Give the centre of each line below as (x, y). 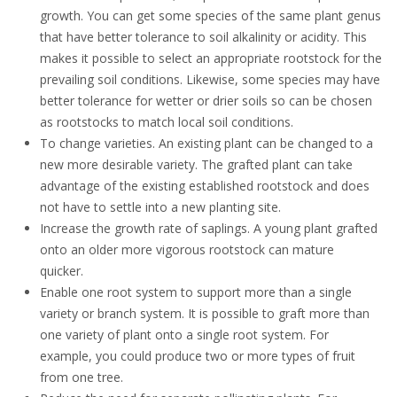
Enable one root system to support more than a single (196, 292)
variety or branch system (111, 313)
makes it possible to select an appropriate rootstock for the (211, 58)
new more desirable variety (117, 164)
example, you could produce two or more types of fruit (198, 356)
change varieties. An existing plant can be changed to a (216, 143)
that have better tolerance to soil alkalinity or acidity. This (203, 37)
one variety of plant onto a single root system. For (184, 335)
